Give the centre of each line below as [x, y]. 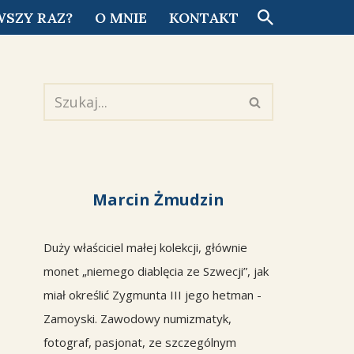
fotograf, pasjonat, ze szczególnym [140, 342]
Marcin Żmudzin [158, 200]
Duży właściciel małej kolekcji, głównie [145, 247]
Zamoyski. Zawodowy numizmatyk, [137, 318]
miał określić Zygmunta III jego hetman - [153, 295]
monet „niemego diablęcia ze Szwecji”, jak [156, 271]
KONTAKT [204, 18]
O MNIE [121, 18]
